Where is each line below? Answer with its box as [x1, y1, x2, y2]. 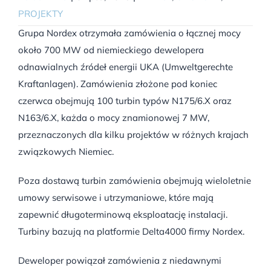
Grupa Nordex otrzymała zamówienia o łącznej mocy [18, 27, 241, 39]
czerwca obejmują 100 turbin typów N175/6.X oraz [18, 94, 232, 106]
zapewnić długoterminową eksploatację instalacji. [18, 208, 227, 220]
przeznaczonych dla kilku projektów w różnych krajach [18, 128, 249, 140]
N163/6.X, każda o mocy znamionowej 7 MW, [18, 111, 209, 123]
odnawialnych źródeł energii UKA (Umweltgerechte [18, 60, 233, 73]
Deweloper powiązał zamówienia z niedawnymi [18, 254, 221, 266]
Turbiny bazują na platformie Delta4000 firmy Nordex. [18, 225, 244, 237]
